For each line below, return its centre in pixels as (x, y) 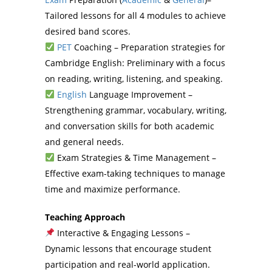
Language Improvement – (139, 94)
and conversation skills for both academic (130, 126)
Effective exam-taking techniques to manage (135, 173)
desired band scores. (88, 31)
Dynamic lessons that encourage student (128, 249)
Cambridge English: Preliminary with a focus (135, 63)
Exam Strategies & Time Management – (135, 158)
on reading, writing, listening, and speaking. (134, 79)
